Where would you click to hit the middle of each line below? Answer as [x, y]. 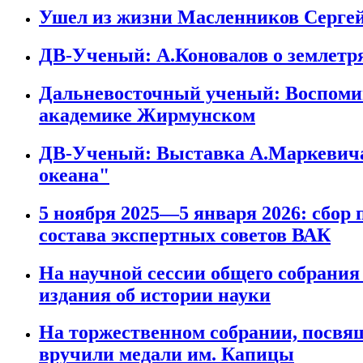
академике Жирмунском [147, 115]
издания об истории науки [155, 295]
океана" [74, 175]
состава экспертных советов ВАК [185, 235]
